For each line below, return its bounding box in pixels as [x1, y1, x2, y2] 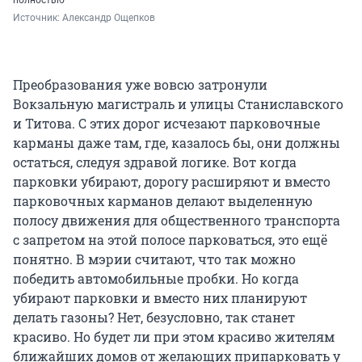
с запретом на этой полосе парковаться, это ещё [13, 231, 327, 249]
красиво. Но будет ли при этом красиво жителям [13, 328, 335, 346]
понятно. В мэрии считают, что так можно [13, 250, 296, 268]
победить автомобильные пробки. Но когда [13, 270, 299, 288]
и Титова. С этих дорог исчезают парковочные [13, 115, 320, 133]
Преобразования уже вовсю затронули [13, 76, 267, 94]
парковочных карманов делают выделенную [13, 192, 313, 210]
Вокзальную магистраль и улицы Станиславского [13, 95, 343, 113]
